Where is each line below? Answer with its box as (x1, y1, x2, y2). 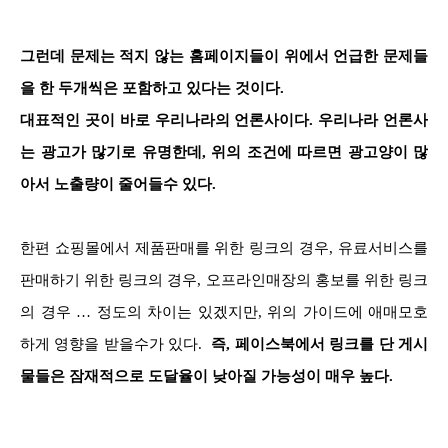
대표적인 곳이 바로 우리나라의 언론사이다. (20, 111, 319, 128)
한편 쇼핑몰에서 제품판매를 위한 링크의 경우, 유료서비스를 (20, 239, 428, 256)
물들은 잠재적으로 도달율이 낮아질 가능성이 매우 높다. (20, 367, 393, 384)
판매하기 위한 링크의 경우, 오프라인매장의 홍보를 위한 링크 (20, 271, 428, 288)
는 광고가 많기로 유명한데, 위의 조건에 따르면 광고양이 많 (20, 143, 428, 160)
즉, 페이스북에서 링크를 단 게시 (206, 335, 429, 352)
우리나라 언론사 (318, 111, 429, 128)
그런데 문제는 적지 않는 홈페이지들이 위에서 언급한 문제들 (20, 47, 428, 64)
